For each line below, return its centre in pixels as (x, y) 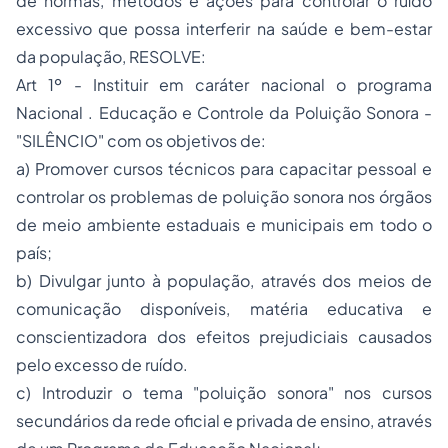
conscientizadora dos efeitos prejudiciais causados (224, 336)
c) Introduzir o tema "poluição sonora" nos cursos (224, 392)
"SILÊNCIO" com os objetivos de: (141, 140)
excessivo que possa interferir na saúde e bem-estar (224, 28)
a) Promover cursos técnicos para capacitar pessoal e (224, 168)
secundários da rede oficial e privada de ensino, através (224, 420)
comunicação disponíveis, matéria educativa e (224, 308)
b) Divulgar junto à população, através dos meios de (224, 280)
